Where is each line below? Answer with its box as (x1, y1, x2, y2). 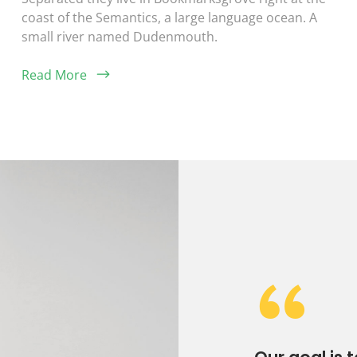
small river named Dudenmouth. (21, 27, 218, 45)
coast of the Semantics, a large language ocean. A (21, 8, 317, 26)
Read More (21, 65, 87, 84)
